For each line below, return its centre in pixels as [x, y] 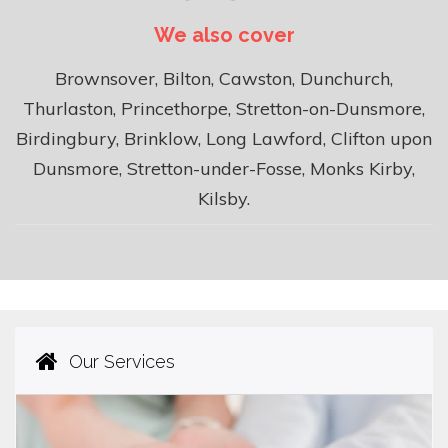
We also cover [224, 34]
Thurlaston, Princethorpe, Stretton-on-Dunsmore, [224, 108]
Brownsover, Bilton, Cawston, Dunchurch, [224, 78]
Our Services [119, 361]
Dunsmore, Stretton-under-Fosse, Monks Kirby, [224, 168]
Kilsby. [224, 198]
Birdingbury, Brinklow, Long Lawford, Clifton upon [224, 138]
